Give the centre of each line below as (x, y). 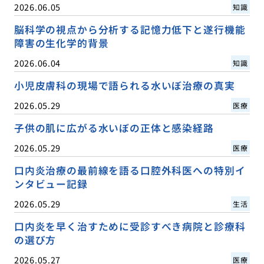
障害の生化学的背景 (61, 43)
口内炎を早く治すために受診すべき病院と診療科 (130, 226)
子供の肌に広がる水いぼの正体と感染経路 (114, 128)
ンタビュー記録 (51, 184)
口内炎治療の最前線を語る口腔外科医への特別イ (130, 170)
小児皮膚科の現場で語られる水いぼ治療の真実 (124, 85)
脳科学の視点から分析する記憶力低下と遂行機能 (130, 29)
